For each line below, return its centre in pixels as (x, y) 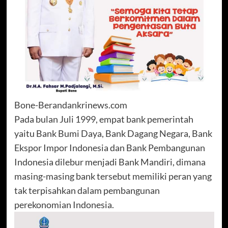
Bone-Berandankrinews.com (70, 105)
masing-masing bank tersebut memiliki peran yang (113, 176)
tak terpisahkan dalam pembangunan (87, 191)
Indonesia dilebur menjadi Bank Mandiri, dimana (110, 162)
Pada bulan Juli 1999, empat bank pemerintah (104, 119)
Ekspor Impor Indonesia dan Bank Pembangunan (109, 148)
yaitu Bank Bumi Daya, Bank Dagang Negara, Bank (113, 134)
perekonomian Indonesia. (64, 205)
